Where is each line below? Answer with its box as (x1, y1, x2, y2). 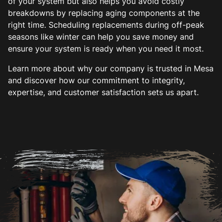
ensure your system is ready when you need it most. (8, 44, 204, 54)
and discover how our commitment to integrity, (8, 75, 185, 85)
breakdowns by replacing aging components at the (8, 8, 200, 18)
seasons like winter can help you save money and (8, 32, 194, 42)
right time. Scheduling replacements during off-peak (8, 20, 204, 30)
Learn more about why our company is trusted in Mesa (8, 63, 214, 73)
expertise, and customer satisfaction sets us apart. (8, 87, 199, 97)
